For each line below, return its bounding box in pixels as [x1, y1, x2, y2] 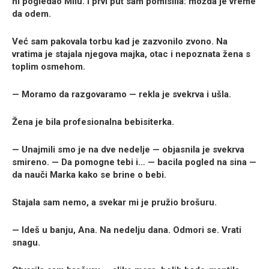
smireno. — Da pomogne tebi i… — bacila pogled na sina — [12, 157, 256, 168]
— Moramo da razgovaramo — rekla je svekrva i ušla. [12, 89, 231, 100]
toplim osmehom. [12, 61, 85, 73]
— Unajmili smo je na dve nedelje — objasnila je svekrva [12, 144, 244, 156]
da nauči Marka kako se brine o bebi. [12, 169, 166, 181]
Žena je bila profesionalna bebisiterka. [12, 116, 174, 128]
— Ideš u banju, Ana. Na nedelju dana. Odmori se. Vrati [12, 225, 241, 236]
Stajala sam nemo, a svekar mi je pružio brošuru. [12, 197, 217, 208]
